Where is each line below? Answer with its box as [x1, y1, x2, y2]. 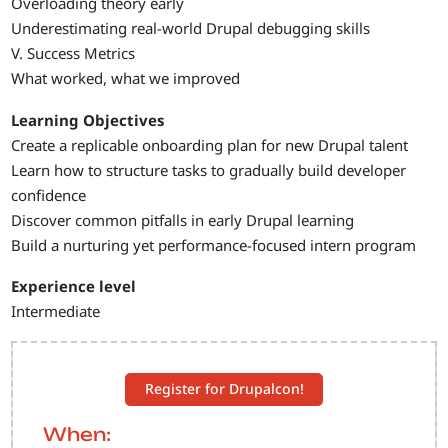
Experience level [11, 276, 137, 297]
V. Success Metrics [11, 43, 136, 64]
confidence [11, 184, 87, 205]
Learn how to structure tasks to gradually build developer [11, 159, 407, 180]
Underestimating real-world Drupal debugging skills [11, 18, 371, 39]
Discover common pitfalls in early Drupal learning [11, 209, 355, 230]
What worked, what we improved [11, 68, 241, 89]
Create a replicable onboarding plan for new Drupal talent [11, 134, 409, 155]
